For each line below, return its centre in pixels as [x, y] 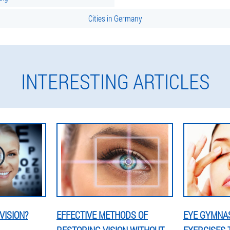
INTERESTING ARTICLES [115, 81]
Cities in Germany [115, 18]
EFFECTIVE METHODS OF [102, 215]
